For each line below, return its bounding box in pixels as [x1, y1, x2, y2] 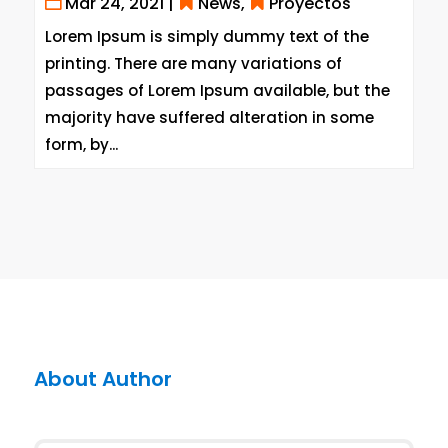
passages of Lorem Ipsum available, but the [44, 80, 390, 102]
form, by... [44, 134, 118, 156]
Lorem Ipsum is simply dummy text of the [44, 26, 369, 48]
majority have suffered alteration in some [44, 107, 374, 129]
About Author [33, 365, 172, 394]
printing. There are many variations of [44, 53, 342, 75]
